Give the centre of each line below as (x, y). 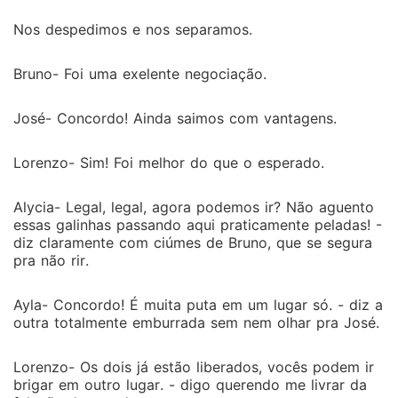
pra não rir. (51, 260)
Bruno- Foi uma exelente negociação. (140, 74)
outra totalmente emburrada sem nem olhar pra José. (196, 322)
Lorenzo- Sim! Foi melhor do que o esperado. (169, 163)
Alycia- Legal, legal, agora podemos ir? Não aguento (194, 207)
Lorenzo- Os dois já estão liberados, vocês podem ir (194, 367)
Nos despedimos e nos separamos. (133, 29)
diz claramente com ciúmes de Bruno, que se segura (193, 243)
